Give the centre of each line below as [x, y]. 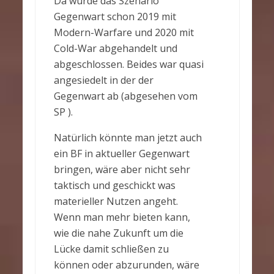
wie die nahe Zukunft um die [118, 233]
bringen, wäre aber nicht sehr [122, 169]
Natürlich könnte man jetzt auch [128, 138]
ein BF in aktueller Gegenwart [121, 154]
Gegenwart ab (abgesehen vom [125, 96]
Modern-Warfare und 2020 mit [124, 32]
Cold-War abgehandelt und [115, 48]
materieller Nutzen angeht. [116, 201]
